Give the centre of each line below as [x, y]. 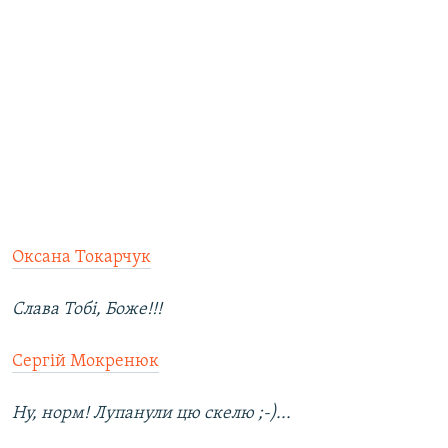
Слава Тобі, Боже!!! [87, 310]
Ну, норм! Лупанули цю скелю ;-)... [151, 414]
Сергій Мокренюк [85, 362]
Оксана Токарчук [81, 258]
